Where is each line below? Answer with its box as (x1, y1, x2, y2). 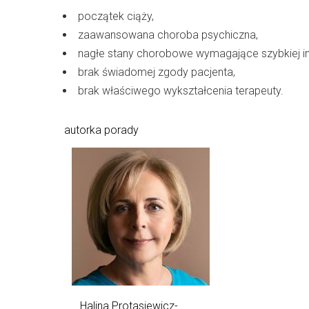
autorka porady (64, 123, 139, 137)
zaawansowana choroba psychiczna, (78, 28, 258, 41)
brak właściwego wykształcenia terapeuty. (78, 84, 283, 97)
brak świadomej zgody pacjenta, (78, 66, 235, 79)
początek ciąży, (78, 10, 154, 23)
